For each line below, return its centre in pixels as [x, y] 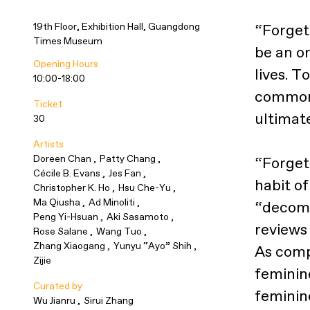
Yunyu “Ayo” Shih [153, 246]
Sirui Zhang [108, 301]
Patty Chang [128, 159]
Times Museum [68, 41]
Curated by [58, 286]
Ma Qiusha [58, 202]
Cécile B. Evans [68, 173]
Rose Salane [62, 231]
